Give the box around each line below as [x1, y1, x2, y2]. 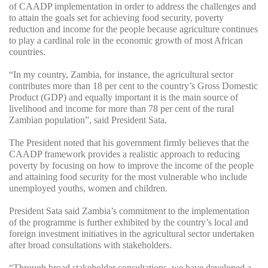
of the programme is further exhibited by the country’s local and [9, 217, 248, 228]
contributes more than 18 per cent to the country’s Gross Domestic [9, 81, 258, 92]
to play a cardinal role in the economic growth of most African [9, 35, 243, 46]
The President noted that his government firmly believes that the [9, 138, 249, 148]
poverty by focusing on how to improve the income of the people [9, 160, 254, 171]
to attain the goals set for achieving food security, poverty [9, 13, 224, 23]
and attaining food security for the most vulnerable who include [9, 172, 247, 182]
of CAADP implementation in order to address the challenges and [9, 1, 256, 12]
